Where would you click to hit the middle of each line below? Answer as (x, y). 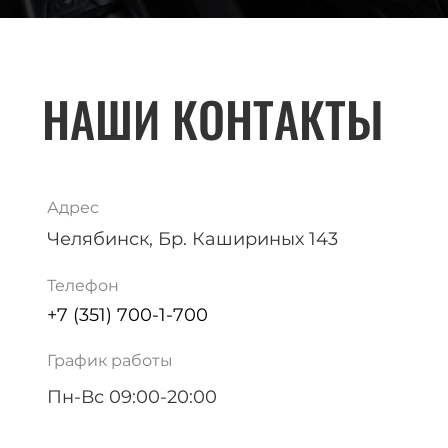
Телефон (83, 285)
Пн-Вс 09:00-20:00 (132, 397)
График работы (110, 360)
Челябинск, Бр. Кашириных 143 (192, 239)
